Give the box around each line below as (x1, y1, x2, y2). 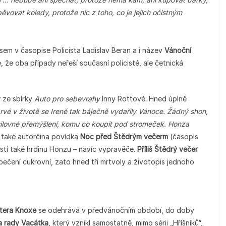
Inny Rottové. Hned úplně (102, 94, 187, 103)
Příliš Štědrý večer (137, 145, 198, 153)
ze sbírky (3, 94, 34, 103)
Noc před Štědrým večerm (80, 132, 170, 141)
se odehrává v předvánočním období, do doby (38, 206, 194, 214)
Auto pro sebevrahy (34, 94, 102, 103)
